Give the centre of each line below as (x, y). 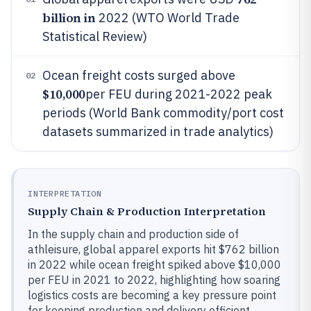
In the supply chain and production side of (133, 234)
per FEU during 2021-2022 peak (178, 94)
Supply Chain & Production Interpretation (147, 211)
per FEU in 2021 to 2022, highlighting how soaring (154, 280)
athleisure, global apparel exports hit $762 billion (153, 249)
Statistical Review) (95, 36)
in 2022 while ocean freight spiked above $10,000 (154, 264)
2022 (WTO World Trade (167, 18)
